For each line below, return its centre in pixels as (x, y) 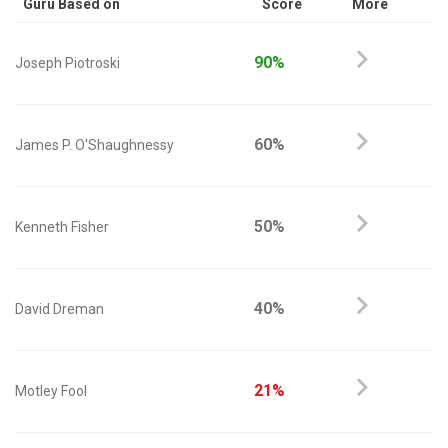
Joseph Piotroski (67, 63)
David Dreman (59, 309)
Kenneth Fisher (62, 227)
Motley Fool (51, 391)
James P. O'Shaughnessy (94, 145)
